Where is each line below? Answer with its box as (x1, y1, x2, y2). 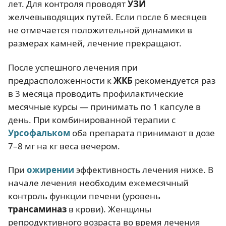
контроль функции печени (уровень (8, 190, 160, 202)
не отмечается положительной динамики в (8, 24, 192, 36)
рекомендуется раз (133, 74, 215, 86)
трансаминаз (8, 203, 67, 215)
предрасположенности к (8, 74, 114, 86)
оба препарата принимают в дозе (70, 127, 215, 139)
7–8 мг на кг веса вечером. (8, 140, 120, 152)
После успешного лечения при (8, 61, 138, 73)
